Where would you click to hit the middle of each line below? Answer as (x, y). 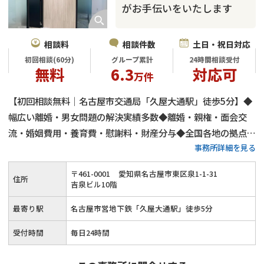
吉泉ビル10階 (94, 184)
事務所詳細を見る (225, 147)
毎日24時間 (90, 232)
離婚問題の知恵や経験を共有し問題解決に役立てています (123, 149)
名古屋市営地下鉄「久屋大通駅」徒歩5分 (142, 208)
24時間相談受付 (214, 60)
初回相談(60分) (49, 60)
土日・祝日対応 (221, 44)
